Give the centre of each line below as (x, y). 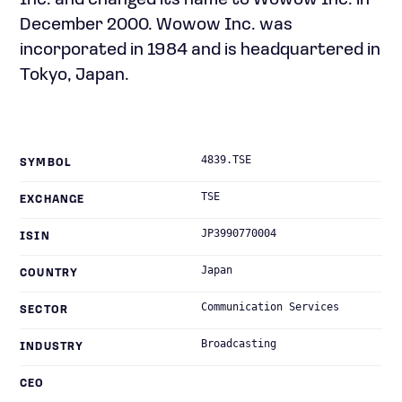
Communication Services (270, 307)
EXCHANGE (52, 200)
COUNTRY (49, 274)
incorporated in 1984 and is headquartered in (200, 50)
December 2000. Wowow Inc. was (156, 25)
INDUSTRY (52, 347)
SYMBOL (46, 163)
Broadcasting (239, 344)
